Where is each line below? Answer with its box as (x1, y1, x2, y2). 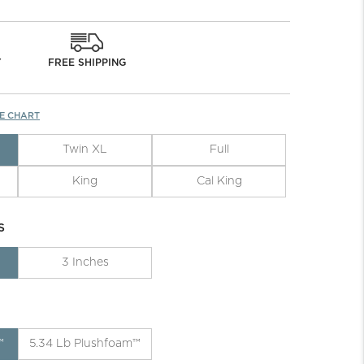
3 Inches (61, 256, 109, 268)
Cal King (196, 175, 242, 187)
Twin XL (63, 143, 107, 155)
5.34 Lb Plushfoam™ (29, 337, 141, 349)
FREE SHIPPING (47, 57, 126, 67)
